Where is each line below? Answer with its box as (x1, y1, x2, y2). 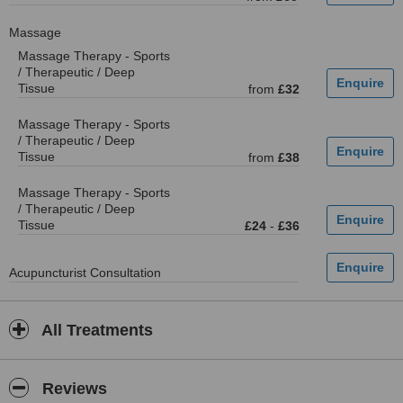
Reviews (38, 380, 107, 398)
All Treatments (38, 321, 153, 339)
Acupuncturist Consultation (9, 265, 161, 280)
